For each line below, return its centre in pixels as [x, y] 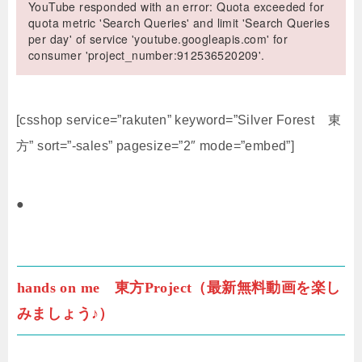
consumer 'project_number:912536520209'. [147, 55]
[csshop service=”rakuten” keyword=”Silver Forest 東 [179, 120]
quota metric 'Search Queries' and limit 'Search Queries [179, 22]
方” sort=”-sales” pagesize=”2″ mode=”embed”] [156, 145]
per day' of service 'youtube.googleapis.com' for [158, 38]
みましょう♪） [65, 313]
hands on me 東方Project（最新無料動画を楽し [179, 287]
